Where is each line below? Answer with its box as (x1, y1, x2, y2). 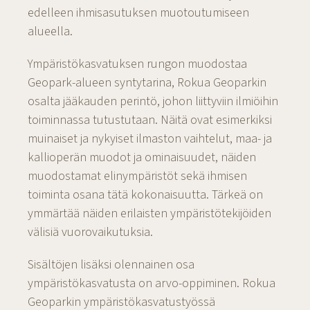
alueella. (28, 23, 73, 40)
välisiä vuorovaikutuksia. (28, 224, 153, 241)
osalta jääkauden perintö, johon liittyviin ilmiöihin (28, 93, 278, 110)
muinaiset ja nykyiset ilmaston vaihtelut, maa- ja (28, 130, 272, 147)
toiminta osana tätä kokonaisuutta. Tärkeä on (28, 186, 263, 203)
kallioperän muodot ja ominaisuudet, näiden (28, 149, 256, 166)
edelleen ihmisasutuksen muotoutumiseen (28, 4, 249, 21)
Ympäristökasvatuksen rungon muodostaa (28, 55, 247, 73)
